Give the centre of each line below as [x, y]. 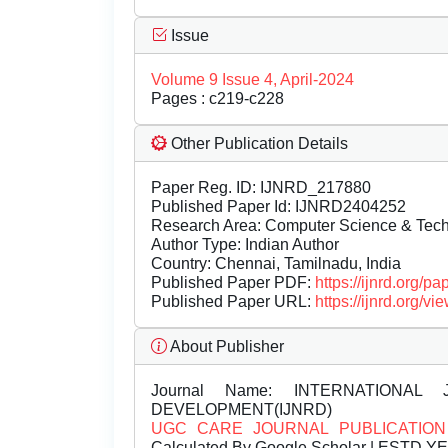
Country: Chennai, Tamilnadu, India [276, 264]
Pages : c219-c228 [217, 99]
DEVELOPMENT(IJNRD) [241, 410]
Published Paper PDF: [233, 283]
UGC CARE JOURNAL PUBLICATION [298, 429]
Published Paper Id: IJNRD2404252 [278, 207]
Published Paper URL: [233, 302]
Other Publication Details [257, 144]
